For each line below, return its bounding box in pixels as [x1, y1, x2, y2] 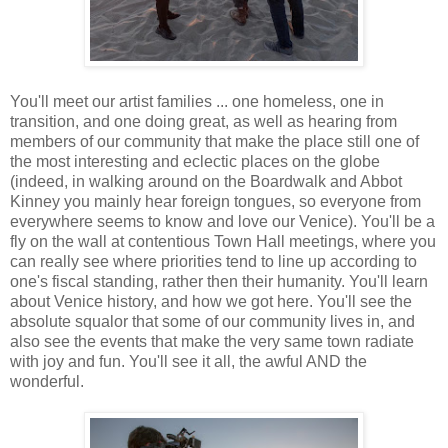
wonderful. [10, 372, 84, 390]
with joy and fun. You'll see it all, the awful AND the [10, 352, 367, 370]
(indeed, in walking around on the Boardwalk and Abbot [10, 172, 402, 190]
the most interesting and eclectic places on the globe [10, 152, 380, 170]
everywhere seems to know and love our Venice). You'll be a [10, 212, 435, 230]
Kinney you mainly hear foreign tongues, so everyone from [10, 192, 421, 210]
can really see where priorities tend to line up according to [10, 252, 417, 270]
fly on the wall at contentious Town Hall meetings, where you [10, 232, 436, 250]
